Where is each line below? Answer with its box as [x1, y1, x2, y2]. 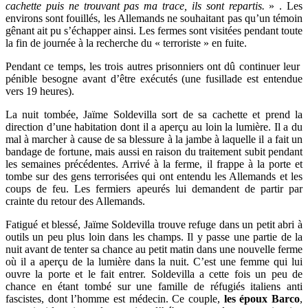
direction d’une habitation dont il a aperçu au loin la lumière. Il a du [5, 121, 302, 133]
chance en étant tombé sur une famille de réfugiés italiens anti [5, 280, 302, 292]
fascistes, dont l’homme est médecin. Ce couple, [5, 293, 220, 305]
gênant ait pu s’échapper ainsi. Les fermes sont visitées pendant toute [5, 25, 302, 36]
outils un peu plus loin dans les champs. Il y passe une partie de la [5, 231, 302, 243]
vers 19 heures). [5, 85, 74, 97]
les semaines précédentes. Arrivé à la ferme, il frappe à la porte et [5, 158, 302, 170]
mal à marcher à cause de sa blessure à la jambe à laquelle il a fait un [5, 133, 302, 145]
